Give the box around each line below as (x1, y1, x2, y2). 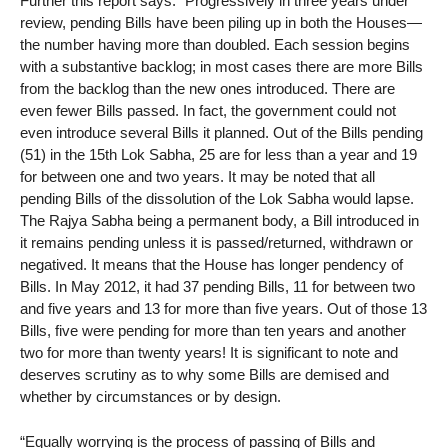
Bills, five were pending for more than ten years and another (20, 322, 406, 340)
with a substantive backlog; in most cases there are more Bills (20, 58, 423, 76)
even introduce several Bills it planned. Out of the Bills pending (20, 124, 423, 142)
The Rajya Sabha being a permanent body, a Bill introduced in (20, 212, 419, 230)
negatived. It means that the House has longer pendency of (20, 256, 403, 274)
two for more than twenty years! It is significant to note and (20, 344, 398, 362)
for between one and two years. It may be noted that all (20, 168, 375, 186)
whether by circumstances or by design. (20, 388, 281, 406)
